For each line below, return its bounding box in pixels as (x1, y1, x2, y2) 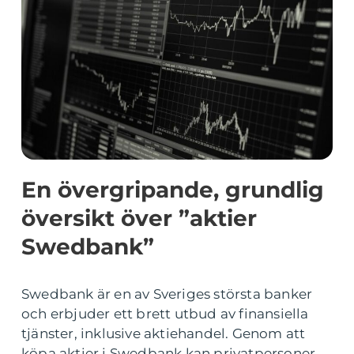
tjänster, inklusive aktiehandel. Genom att (21, 326, 306, 341)
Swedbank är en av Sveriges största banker (21, 286, 313, 302)
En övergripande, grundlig (21, 176, 324, 203)
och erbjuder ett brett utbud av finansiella (21, 306, 309, 322)
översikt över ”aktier (21, 205, 257, 232)
